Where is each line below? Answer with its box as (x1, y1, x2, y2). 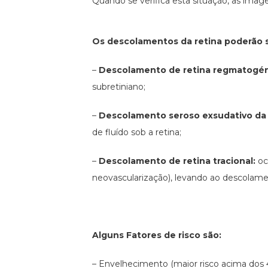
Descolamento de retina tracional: (99, 156, 256, 167)
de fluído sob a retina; (92, 127, 182, 138)
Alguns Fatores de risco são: (92, 230, 222, 241)
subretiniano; (92, 81, 146, 93)
